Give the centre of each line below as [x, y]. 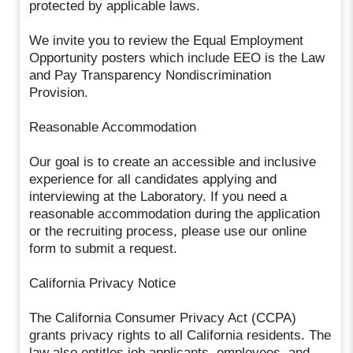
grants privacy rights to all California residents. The [180, 335]
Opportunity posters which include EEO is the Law [177, 58]
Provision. [59, 92]
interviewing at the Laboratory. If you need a [158, 196]
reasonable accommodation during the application [175, 214]
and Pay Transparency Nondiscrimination [150, 75]
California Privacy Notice [103, 283]
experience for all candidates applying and [153, 179]
